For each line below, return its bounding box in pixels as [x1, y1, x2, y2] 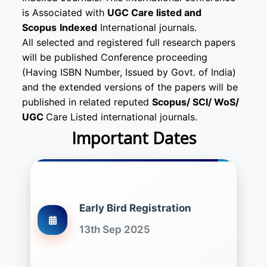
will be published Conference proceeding [22, 51, 207, 63]
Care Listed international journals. [46, 111, 197, 123]
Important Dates [71, 127, 196, 149]
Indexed [60, 21, 97, 33]
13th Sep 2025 [79, 223, 150, 235]
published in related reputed [22, 96, 152, 108]
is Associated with [22, 7, 107, 18]
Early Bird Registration [79, 202, 191, 214]
